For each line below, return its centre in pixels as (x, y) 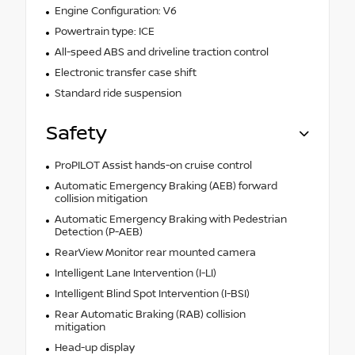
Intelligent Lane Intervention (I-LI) (135, 274)
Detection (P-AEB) (98, 233)
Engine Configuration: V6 (115, 11)
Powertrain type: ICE (104, 32)
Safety (76, 134)
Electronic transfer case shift (125, 73)
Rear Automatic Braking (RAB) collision (150, 315)
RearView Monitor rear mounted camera (155, 253)
